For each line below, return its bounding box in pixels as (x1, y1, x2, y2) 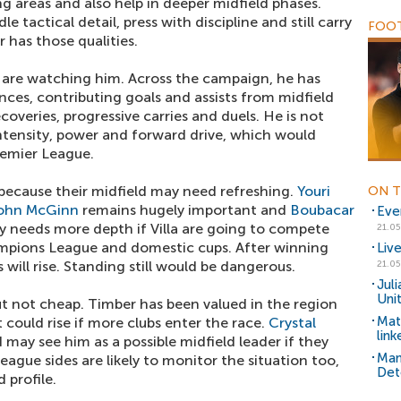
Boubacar (290, 201, 354, 218)
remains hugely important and (79, 201, 290, 218)
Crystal (269, 314, 316, 331)
